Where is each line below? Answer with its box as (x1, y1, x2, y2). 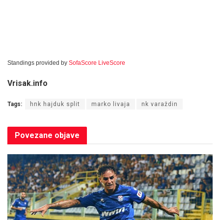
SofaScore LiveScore (69, 59, 125, 66)
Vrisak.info (7, 78, 48, 88)
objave (53, 130, 80, 140)
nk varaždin (141, 100, 178, 108)
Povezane (15, 130, 53, 140)
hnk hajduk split (30, 100, 80, 108)
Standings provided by (7, 59, 69, 66)
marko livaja (91, 100, 130, 108)
